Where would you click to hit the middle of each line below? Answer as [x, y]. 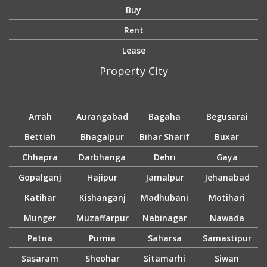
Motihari [227, 198]
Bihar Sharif [165, 137]
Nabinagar [164, 218]
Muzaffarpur [102, 218]
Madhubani [165, 198]
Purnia [103, 238]
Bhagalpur [103, 137]
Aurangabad [103, 117]
